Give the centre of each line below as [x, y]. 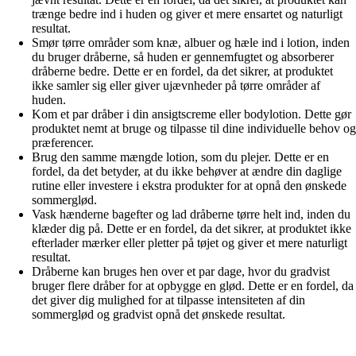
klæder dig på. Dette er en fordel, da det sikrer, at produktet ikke [192, 229]
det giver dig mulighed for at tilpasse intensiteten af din [168, 300]
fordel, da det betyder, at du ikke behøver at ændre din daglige [187, 172]
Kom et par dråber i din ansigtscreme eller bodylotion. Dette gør [192, 114]
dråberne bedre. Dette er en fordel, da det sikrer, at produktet [182, 72]
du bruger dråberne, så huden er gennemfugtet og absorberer [183, 57]
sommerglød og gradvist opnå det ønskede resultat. [159, 315]
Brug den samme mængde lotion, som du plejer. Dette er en [180, 157]
